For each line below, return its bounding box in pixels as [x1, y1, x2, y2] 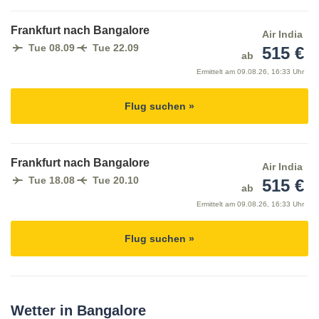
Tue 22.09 [93, 42, 139, 54]
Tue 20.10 [93, 174, 139, 187]
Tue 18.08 [28, 174, 75, 187]
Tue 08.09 [28, 42, 75, 54]
